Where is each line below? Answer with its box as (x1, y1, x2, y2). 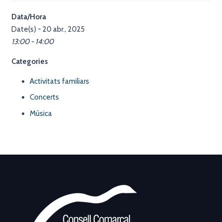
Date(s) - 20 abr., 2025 (11, 24, 85, 34)
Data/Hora (11, 12, 46, 21)
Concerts (30, 93, 59, 102)
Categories (11, 56, 48, 66)
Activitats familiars (30, 76, 89, 86)
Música (30, 109, 52, 118)
